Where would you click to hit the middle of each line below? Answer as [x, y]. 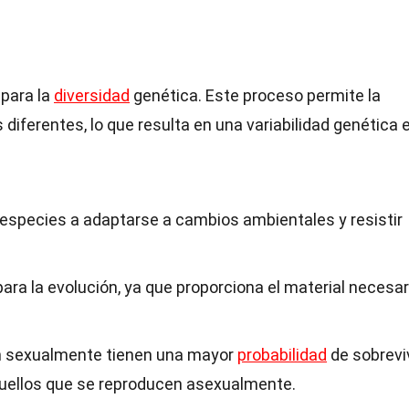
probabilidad [282, 355]
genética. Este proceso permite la [255, 95]
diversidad [92, 95]
